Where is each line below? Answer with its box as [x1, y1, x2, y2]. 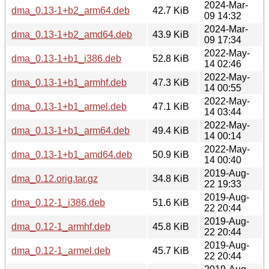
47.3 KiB [153, 77, 189, 88]
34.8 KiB [153, 173, 189, 184]
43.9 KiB [153, 29, 189, 40]
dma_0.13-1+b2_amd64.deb [11, 29, 132, 40]
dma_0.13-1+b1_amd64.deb [11, 149, 132, 160]
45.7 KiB [153, 245, 189, 256]
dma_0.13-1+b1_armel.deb [11, 101, 127, 112]
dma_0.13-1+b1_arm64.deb [11, 125, 130, 136]
